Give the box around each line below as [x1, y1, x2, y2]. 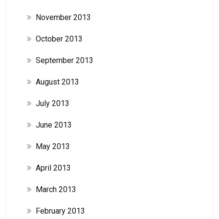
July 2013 [35, 98, 69, 108]
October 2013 [35, 34, 83, 44]
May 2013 [35, 141, 70, 151]
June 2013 [35, 120, 72, 130]
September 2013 [35, 55, 93, 65]
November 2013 [35, 12, 91, 22]
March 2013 [35, 184, 76, 194]
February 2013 [35, 206, 85, 216]
